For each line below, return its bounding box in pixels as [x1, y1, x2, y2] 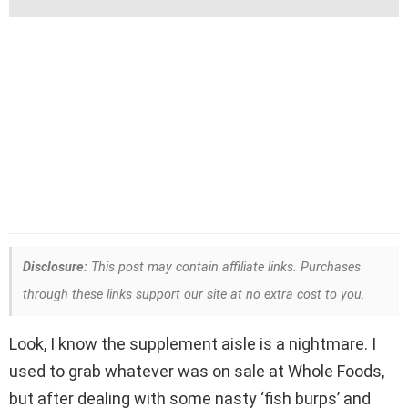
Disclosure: [23, 260, 87, 276]
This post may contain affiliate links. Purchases [87, 260, 361, 276]
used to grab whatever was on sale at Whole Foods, [9, 362, 384, 382]
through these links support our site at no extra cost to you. [23, 287, 365, 303]
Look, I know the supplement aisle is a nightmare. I [9, 334, 376, 354]
